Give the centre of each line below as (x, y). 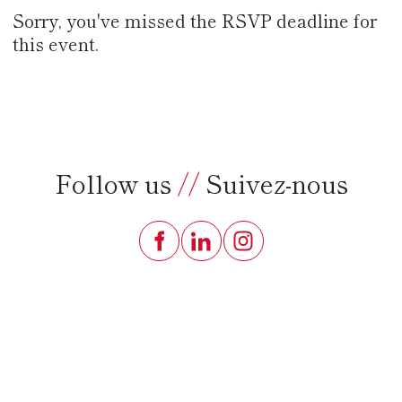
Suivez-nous (273, 183)
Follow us (116, 183)
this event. (56, 43)
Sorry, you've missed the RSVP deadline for (195, 20)
